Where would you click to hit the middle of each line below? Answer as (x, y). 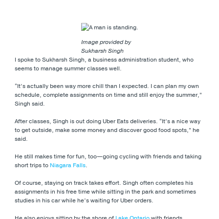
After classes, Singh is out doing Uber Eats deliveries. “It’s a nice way (108, 121)
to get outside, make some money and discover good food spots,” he (107, 130)
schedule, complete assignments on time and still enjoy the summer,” (108, 95)
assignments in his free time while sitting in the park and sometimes (105, 191)
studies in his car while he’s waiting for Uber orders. (84, 200)
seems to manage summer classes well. (68, 68)
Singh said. (30, 103)
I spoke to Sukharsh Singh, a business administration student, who (104, 59)
